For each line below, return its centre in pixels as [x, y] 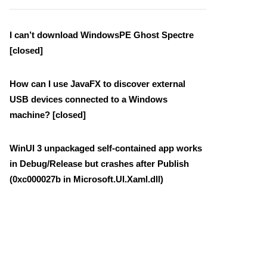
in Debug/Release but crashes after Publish [99, 163]
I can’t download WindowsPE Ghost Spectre [102, 35]
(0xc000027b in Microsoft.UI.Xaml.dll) [86, 179]
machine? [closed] [48, 114]
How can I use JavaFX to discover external [97, 83]
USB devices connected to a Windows [89, 99]
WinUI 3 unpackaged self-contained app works [106, 148]
